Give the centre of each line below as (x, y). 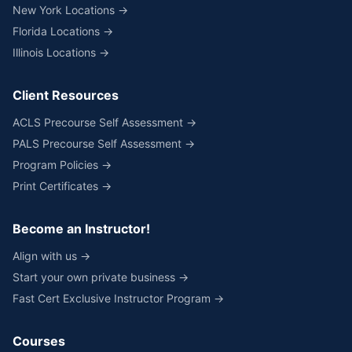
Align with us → (51, 256)
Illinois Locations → (61, 52)
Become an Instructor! (81, 229)
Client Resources (66, 95)
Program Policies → (62, 165)
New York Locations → (70, 10)
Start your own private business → (101, 277)
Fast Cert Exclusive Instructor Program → (118, 298)
